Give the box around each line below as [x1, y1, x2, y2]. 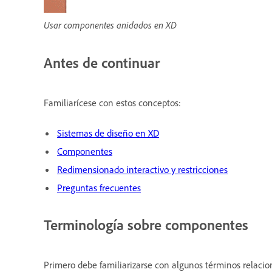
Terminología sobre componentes [44, 215, 248, 234]
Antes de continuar [44, 53, 160, 72]
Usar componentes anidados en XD [44, 19, 177, 31]
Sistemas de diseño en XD [57, 126, 159, 139]
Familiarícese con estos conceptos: [44, 96, 181, 109]
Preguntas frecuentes [57, 181, 141, 194]
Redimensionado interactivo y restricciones [57, 163, 228, 175]
